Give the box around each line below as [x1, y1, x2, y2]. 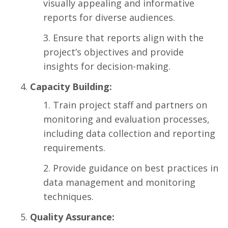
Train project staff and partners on [53, 99, 207, 111]
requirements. [43, 141, 105, 154]
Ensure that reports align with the [53, 32, 204, 44]
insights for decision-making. [43, 60, 170, 72]
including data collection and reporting [43, 127, 215, 139]
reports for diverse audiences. [43, 11, 175, 23]
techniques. [43, 190, 94, 203]
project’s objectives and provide [43, 46, 184, 58]
